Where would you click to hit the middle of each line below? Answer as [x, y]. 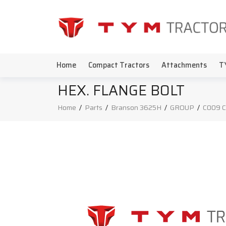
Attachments [184, 65]
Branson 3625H [136, 107]
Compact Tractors [119, 65]
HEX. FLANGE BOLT [121, 90]
